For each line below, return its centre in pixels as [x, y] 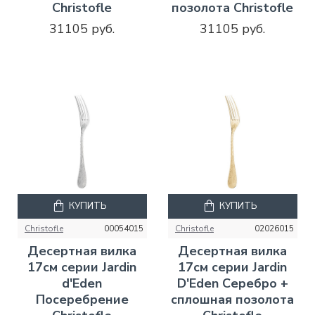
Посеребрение [82, 299]
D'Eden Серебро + [232, 283]
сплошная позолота [233, 299]
